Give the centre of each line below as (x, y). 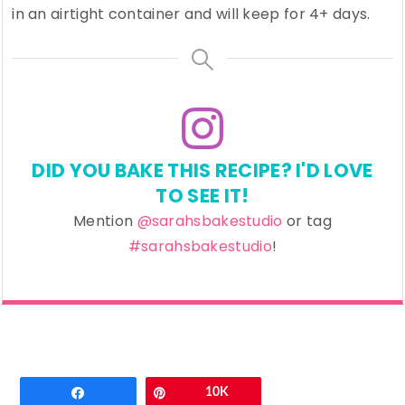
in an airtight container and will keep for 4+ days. (191, 14)
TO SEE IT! (202, 196)
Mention (105, 221)
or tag (307, 221)
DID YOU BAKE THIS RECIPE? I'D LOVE (202, 171)
